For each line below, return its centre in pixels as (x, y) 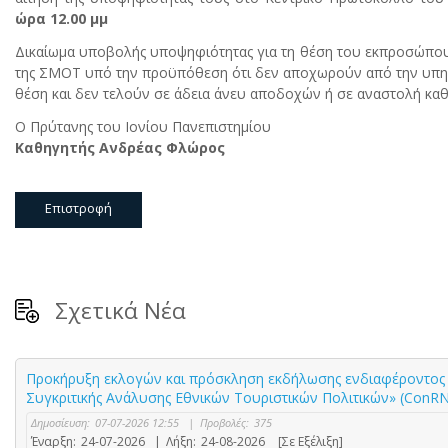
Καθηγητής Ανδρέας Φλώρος (120, 148)
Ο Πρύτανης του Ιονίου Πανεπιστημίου (143, 127)
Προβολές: (224, 423)
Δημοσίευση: (60, 423)
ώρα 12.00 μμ (61, 19)
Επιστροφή (78, 208)
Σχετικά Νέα (120, 311)
